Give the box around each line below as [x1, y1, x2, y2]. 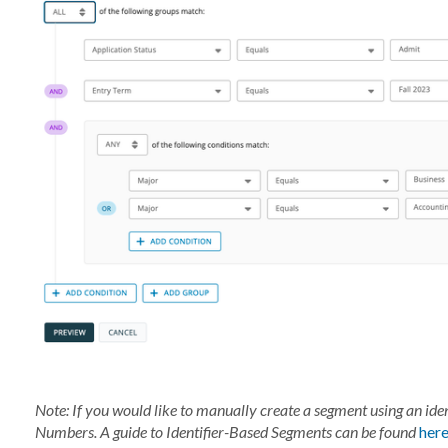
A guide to [96, 421, 166, 441]
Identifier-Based [165, 421, 268, 441]
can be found [331, 421, 419, 441]
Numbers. [34, 421, 97, 441]
